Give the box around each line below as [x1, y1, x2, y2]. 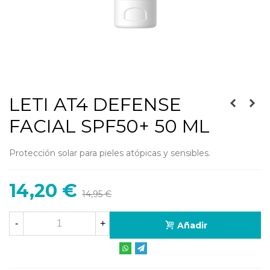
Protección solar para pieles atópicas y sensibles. [9, 147, 210, 159]
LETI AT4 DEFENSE [9, 93, 181, 116]
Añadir [177, 219, 207, 231]
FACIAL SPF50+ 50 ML [9, 115, 210, 137]
